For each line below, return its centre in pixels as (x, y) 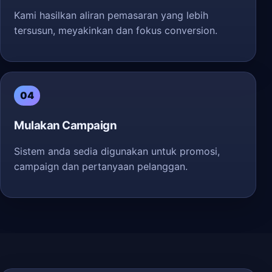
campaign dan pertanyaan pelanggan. (101, 166)
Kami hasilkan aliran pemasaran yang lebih (111, 15)
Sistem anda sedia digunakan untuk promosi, (117, 151)
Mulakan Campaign (66, 125)
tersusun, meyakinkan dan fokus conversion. (116, 30)
